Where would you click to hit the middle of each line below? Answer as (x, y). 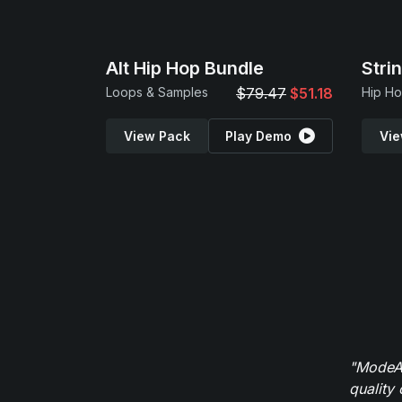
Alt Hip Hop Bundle (185, 68)
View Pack (157, 136)
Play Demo (259, 136)
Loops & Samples (157, 92)
